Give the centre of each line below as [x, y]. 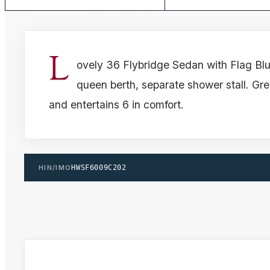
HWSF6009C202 [99, 167]
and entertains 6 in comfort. [116, 104]
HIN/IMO [55, 167]
